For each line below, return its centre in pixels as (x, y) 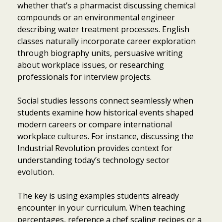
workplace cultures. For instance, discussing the (106, 136)
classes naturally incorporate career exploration (107, 41)
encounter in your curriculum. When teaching (101, 207)
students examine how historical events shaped (105, 112)
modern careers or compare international (95, 124)
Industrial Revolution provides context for (95, 148)
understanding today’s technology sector (93, 160)
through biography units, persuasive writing (100, 53)
